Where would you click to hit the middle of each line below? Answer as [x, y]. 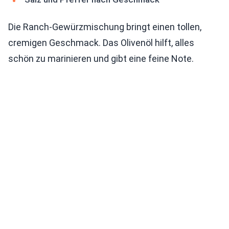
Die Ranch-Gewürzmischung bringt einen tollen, [105, 27]
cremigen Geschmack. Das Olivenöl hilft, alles [101, 43]
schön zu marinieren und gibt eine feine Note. [101, 59]
